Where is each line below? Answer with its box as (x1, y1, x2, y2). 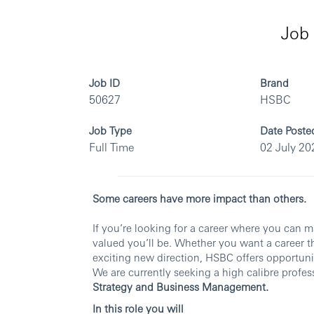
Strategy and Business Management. (93, 280, 268, 294)
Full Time (89, 139, 135, 155)
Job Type (89, 123, 132, 137)
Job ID (89, 76, 120, 90)
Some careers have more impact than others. (93, 191, 306, 205)
